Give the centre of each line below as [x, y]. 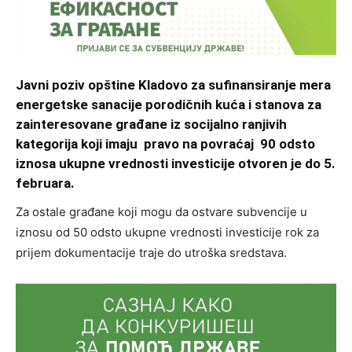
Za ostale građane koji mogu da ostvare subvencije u [161, 212]
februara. [45, 183]
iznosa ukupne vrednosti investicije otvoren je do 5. [176, 163]
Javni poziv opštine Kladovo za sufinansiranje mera [173, 85]
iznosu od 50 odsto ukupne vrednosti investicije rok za [167, 232]
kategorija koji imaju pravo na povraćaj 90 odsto [165, 144]
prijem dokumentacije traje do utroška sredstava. [151, 253]
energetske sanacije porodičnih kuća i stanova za [169, 104]
